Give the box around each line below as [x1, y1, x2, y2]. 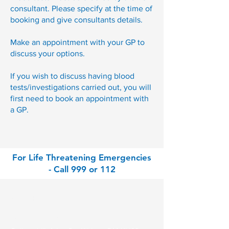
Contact [10, 192, 53, 207]
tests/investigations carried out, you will [10, 83, 151, 91]
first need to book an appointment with [10, 94, 149, 103]
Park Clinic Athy [10, 214, 62, 223]
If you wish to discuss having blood [10, 72, 134, 80]
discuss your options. [10, 49, 85, 58]
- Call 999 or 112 [48, 164, 116, 174]
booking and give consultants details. [10, 15, 143, 24]
